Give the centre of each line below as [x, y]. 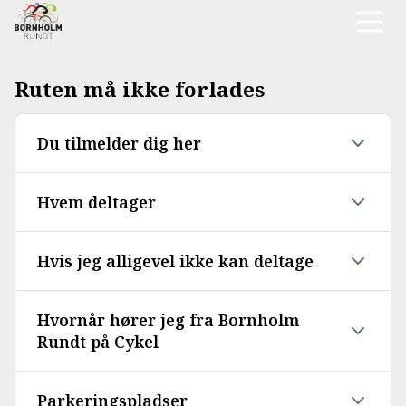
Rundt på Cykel [98, 342]
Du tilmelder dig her [119, 144]
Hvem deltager [97, 203]
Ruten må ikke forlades [140, 89]
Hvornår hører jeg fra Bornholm [168, 320]
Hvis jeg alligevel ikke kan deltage [175, 261]
